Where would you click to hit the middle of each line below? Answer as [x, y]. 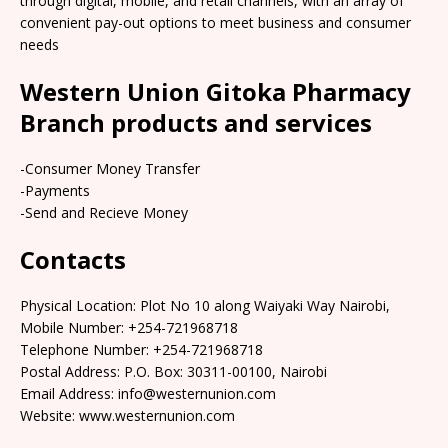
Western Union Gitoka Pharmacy [215, 91]
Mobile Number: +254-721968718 [129, 327]
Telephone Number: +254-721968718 [141, 349]
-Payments [55, 190]
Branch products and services [196, 122]
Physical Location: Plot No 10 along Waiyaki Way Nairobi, [205, 305]
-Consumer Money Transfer [110, 168]
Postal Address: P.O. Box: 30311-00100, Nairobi [173, 371]
